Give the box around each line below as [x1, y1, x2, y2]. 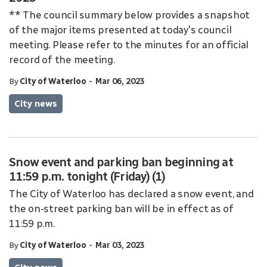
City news [14, 98, 57, 109]
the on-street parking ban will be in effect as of [9, 203, 234, 215]
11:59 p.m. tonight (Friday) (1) [9, 169, 165, 184]
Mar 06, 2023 [95, 76, 144, 86]
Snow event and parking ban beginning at [9, 155, 233, 169]
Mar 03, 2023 [95, 240, 144, 250]
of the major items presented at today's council [9, 24, 232, 36]
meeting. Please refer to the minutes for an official [9, 39, 249, 51]
